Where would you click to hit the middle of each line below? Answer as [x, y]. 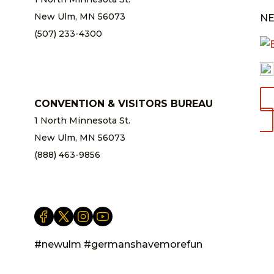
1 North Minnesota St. [82, 120]
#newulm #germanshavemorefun [118, 244]
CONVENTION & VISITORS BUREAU [123, 103]
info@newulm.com [76, 172]
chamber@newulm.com [87, 50]
